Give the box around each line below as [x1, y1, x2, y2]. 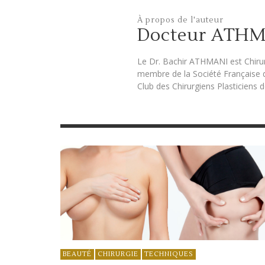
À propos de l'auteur [137, 15, 224, 25]
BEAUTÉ [63, 249, 92, 258]
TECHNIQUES [144, 249, 193, 258]
